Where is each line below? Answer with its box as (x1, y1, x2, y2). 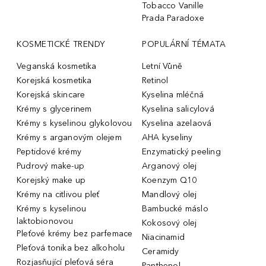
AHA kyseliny (142, 132, 193, 142)
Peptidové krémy (17, 146, 81, 157)
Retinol (142, 75, 169, 85)
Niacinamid (142, 232, 185, 242)
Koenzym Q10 (142, 175, 197, 185)
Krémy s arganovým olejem (17, 132, 122, 142)
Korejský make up (17, 175, 86, 185)
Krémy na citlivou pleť (17, 189, 100, 199)
